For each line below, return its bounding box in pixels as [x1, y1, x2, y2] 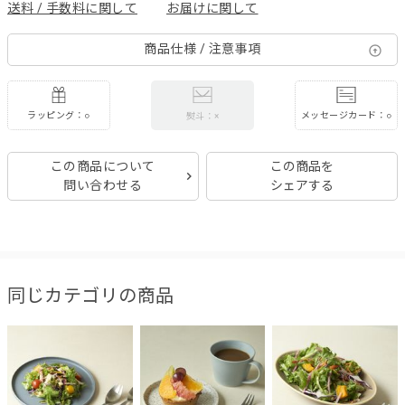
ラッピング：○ [27, 110, 90, 121]
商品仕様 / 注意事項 [144, 42, 261, 57]
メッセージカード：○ [300, 110, 392, 121]
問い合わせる [63, 177, 143, 193]
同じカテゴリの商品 [7, 284, 174, 306]
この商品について [50, 158, 155, 174]
